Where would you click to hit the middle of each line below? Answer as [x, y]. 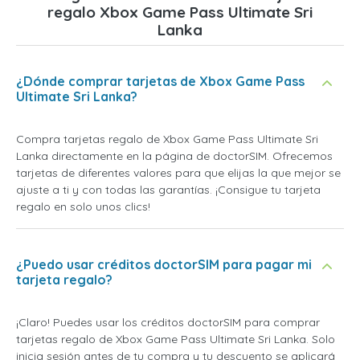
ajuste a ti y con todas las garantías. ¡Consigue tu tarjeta [168, 190]
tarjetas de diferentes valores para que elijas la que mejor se [178, 173]
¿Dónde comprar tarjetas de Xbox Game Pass [160, 82]
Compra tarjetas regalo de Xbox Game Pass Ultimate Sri [167, 139]
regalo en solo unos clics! [83, 207]
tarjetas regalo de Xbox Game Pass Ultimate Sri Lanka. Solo [176, 340]
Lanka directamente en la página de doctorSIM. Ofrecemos [174, 156]
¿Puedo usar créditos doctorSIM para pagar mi [164, 265]
